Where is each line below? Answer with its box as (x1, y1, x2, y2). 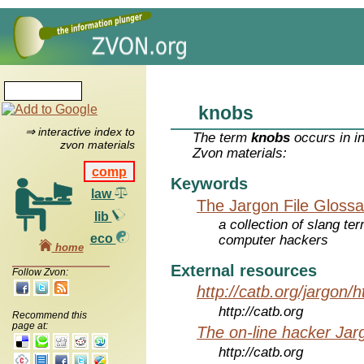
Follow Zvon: (12, 266, 68, 278)
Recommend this (12, 309, 87, 321)
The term (193, 130, 252, 146)
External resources (171, 262, 317, 279)
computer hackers (219, 232, 329, 249)
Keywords (171, 175, 248, 193)
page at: (12, 319, 48, 331)
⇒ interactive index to (24, 125, 135, 139)
